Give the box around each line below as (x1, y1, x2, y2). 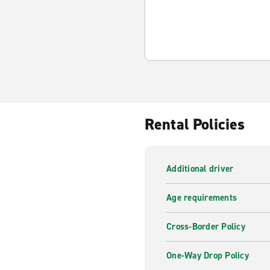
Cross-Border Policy (166, 221, 245, 233)
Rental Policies (145, 114, 245, 134)
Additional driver (166, 163, 234, 175)
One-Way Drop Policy (166, 250, 249, 262)
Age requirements (166, 192, 237, 204)
